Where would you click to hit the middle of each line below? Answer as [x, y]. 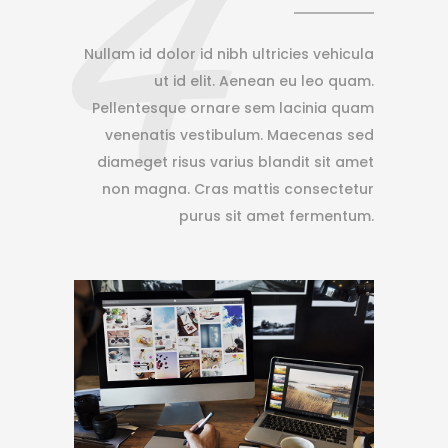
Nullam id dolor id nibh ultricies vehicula [229, 54]
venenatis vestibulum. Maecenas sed [239, 135]
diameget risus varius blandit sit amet [235, 162]
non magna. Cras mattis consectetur [238, 189]
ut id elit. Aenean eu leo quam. [264, 81]
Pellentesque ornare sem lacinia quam [233, 108]
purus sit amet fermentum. [276, 216]
